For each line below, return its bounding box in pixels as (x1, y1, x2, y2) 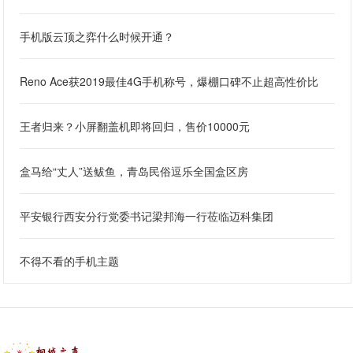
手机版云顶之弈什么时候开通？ (20, 28, 175, 45)
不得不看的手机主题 (20, 253, 120, 269)
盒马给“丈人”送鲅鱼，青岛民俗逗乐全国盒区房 (20, 163, 249, 180)
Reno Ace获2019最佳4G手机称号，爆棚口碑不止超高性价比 (20, 73, 319, 90)
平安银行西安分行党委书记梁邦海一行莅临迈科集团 (20, 208, 274, 225)
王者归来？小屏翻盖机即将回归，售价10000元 (20, 118, 251, 135)
